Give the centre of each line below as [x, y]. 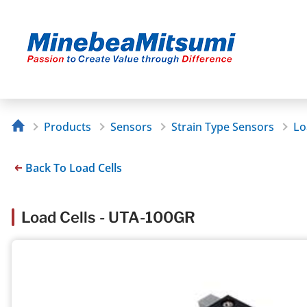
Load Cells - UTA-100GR [108, 217]
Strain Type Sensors [222, 127]
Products [67, 127]
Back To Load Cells [74, 168]
